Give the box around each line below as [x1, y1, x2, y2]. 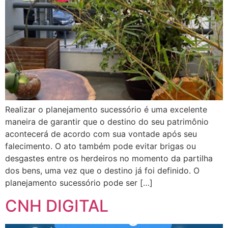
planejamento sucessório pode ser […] [5, 178, 153, 188]
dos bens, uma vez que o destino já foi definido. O [5, 165, 199, 176]
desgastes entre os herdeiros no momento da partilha [5, 153, 213, 164]
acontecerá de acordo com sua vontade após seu [5, 129, 197, 139]
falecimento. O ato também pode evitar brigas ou [5, 141, 196, 152]
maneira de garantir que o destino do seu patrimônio [5, 117, 209, 127]
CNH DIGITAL [5, 195, 108, 216]
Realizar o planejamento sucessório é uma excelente [5, 104, 207, 115]
